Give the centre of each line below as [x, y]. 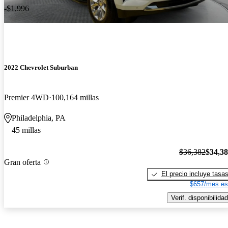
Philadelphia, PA [39, 118]
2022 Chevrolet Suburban [41, 68]
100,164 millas [75, 98]
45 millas [26, 130]
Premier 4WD [26, 98]
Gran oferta [22, 162]
